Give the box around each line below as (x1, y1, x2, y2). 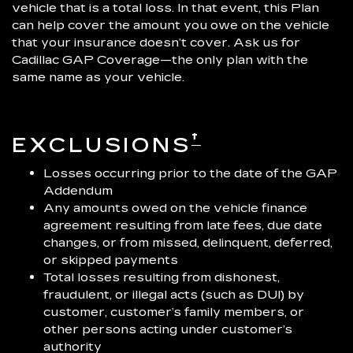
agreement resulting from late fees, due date (43, 217, 322, 233)
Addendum (43, 183, 113, 199)
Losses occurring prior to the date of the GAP (43, 165, 337, 181)
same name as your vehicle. (12, 69, 184, 85)
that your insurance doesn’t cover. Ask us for (12, 35, 300, 50)
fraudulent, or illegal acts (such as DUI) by (43, 287, 304, 303)
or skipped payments (43, 252, 178, 268)
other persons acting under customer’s (43, 321, 292, 337)
